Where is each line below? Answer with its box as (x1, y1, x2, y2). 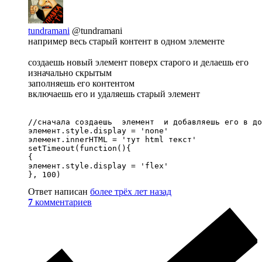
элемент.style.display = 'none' (28, 126, 168, 135)
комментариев (35, 197, 92, 207)
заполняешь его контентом (28, 78, 135, 88)
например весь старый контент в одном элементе (28, 36, 225, 46)
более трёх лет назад (90, 187, 171, 196)
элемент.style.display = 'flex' (28, 161, 168, 170)
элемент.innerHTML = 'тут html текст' (28, 135, 196, 144)
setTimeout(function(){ (28, 144, 131, 153)
